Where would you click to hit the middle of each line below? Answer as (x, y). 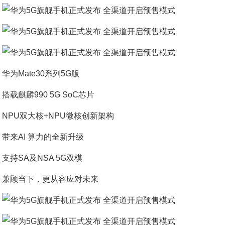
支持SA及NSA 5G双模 (42, 158)
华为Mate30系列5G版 (41, 74)
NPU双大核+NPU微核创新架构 (58, 116)
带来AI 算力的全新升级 (43, 137)
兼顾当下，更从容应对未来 (50, 179)
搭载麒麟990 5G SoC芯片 (48, 95)
